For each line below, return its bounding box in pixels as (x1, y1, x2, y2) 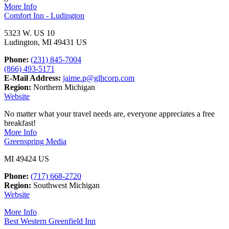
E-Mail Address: (4, 73, 61, 82)
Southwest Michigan (31, 180, 100, 190)
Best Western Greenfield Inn (4, 216, 96, 225)
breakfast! (4, 118, 36, 127)
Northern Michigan (31, 82, 95, 91)
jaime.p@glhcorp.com (63, 73, 134, 82)
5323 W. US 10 (4, 28, 55, 37)
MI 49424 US (4, 154, 49, 163)
